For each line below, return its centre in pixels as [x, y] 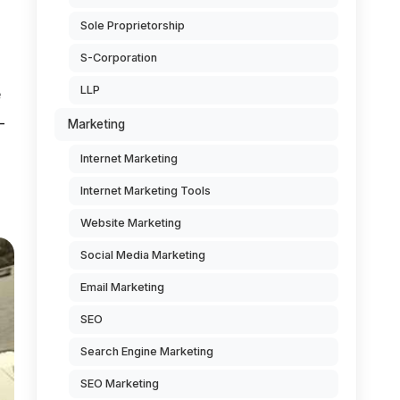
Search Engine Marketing [147, 351]
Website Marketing [131, 223]
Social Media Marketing [143, 255]
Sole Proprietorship [133, 25]
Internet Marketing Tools [146, 191]
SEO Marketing [120, 383]
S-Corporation [119, 58]
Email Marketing [122, 287]
